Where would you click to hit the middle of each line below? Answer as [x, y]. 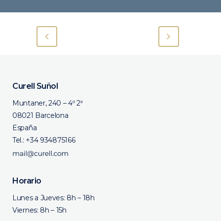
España [25, 128]
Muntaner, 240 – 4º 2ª [48, 103]
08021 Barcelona [40, 116]
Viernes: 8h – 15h [39, 210]
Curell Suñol [35, 86]
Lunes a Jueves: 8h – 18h [54, 198]
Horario [27, 181]
